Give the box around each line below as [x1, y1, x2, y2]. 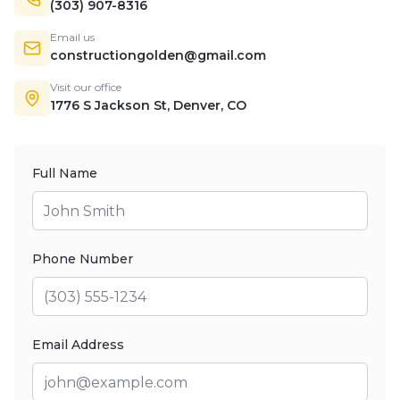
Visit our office [50, 80, 121, 94]
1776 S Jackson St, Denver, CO [50, 97, 246, 113]
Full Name [32, 165, 97, 181]
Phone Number [32, 251, 133, 267]
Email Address [32, 337, 124, 353]
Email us [50, 30, 95, 44]
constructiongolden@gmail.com [50, 47, 266, 63]
